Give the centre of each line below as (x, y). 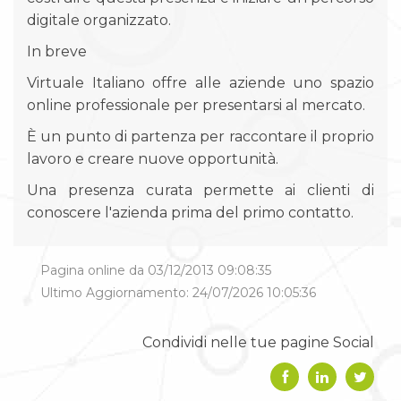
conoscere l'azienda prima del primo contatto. (190, 212)
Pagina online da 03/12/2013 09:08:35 (156, 270)
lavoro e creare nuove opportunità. (153, 158)
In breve (57, 51)
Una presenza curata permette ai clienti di (200, 190)
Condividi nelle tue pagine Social (258, 342)
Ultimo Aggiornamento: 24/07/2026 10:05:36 (178, 292)
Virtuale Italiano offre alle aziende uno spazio (200, 82)
